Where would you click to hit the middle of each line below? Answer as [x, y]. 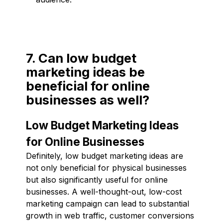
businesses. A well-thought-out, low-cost [104, 191]
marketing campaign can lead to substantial [108, 203]
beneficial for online [88, 86]
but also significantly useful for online [97, 179]
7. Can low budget [81, 58]
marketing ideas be [85, 72]
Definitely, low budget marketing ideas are [105, 156]
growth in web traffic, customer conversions [110, 215]
